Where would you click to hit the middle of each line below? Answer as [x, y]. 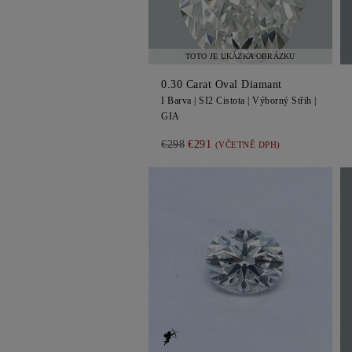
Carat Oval [212, 84]
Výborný [271, 101]
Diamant [262, 84]
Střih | [302, 101]
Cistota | [233, 101]
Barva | [181, 101]
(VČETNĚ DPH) [247, 145]
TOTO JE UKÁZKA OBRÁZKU [240, 56]
